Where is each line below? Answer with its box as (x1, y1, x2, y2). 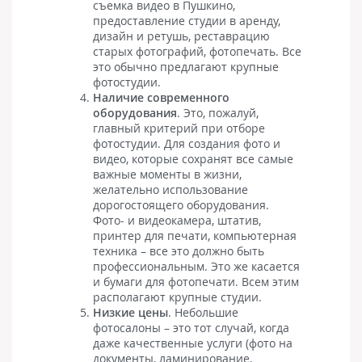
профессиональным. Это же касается (93, 258, 300, 274)
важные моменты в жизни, (93, 166, 242, 182)
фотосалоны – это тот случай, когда (93, 319, 289, 335)
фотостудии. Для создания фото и (93, 135, 280, 151)
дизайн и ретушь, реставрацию (93, 27, 270, 44)
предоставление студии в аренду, (93, 12, 280, 28)
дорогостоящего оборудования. (93, 196, 269, 213)
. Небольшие (168, 304, 238, 320)
